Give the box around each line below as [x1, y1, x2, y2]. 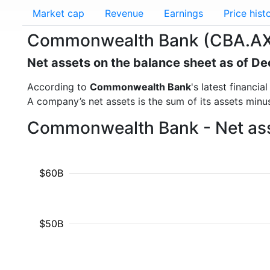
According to [27, 81, 90, 93]
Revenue [105, 7, 143, 19]
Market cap [33, 7, 84, 19]
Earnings [164, 7, 203, 19]
